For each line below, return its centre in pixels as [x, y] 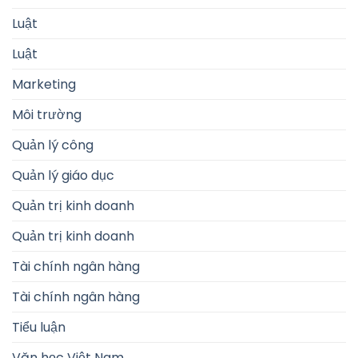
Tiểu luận [39, 328]
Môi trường [47, 115]
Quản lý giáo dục [63, 176]
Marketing [44, 85]
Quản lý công [53, 145]
